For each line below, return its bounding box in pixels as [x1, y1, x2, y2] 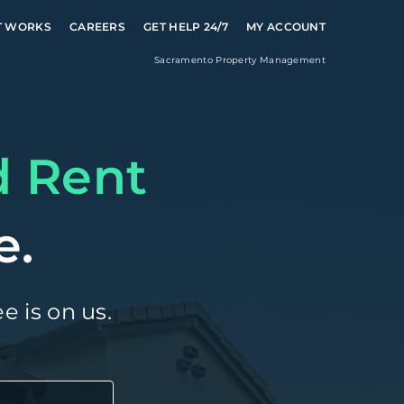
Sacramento [153, 54, 216, 66]
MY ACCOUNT [246, 20, 326, 33]
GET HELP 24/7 [143, 20, 228, 33]
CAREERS [69, 20, 126, 33]
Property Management [216, 54, 326, 66]
